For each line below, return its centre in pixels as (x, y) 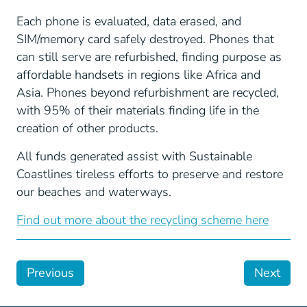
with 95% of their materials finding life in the (138, 110)
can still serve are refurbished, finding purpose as (149, 57)
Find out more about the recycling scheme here (143, 220)
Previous (51, 273)
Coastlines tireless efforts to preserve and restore (150, 174)
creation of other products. (88, 128)
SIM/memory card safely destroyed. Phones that (146, 39)
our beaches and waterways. (94, 192)
